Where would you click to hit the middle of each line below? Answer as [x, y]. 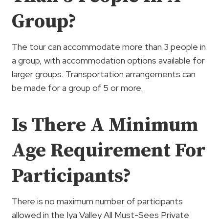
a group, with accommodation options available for [108, 60]
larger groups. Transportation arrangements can [104, 74]
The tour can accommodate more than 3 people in [109, 46]
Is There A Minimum [105, 125]
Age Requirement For [109, 150]
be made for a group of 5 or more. [77, 88]
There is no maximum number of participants [97, 201]
